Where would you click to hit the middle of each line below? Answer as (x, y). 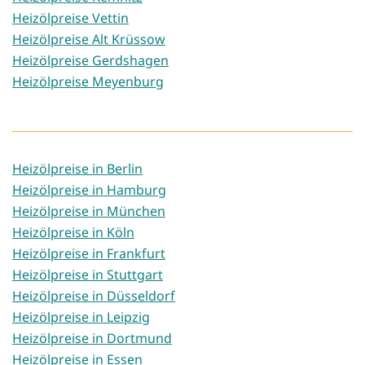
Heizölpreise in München (89, 211)
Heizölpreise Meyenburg (88, 82)
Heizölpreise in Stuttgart (88, 275)
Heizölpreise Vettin (70, 18)
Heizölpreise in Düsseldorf (94, 296)
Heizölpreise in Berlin (77, 169)
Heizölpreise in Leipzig (81, 317)
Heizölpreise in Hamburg (89, 190)
